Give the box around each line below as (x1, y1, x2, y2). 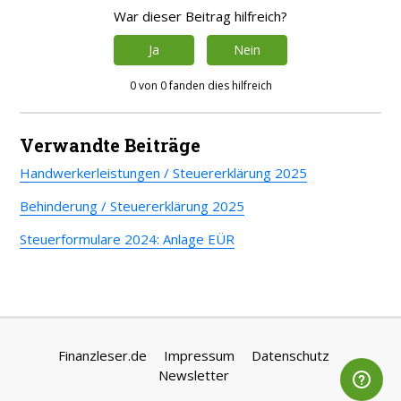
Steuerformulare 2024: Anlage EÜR (20, 230, 235, 249)
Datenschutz (252, 346, 329, 365)
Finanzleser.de (58, 346, 147, 365)
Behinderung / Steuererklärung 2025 (20, 197, 245, 216)
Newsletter (158, 366, 229, 385)
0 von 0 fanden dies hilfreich (129, 78, 272, 94)
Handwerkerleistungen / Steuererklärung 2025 (20, 164, 308, 183)
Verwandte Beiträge (20, 133, 201, 158)
